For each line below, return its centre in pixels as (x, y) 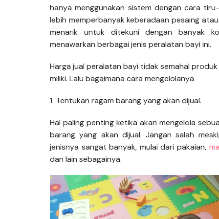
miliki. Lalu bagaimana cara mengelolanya (122, 79)
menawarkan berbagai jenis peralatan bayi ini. (131, 44)
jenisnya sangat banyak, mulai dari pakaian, (130, 147)
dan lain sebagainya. (86, 159)
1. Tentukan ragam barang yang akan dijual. (126, 101)
